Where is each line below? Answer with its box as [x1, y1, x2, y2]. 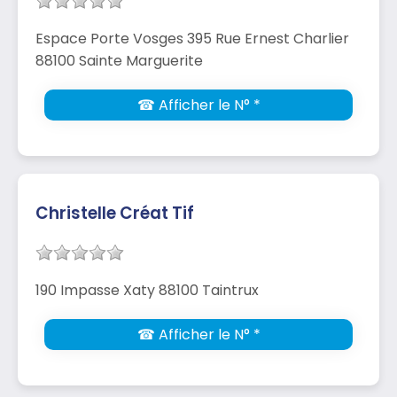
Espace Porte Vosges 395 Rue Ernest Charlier [35, 27, 349, 49]
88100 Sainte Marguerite [35, 50, 203, 71]
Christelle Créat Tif [35, 200, 194, 225]
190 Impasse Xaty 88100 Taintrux [35, 279, 259, 300]
